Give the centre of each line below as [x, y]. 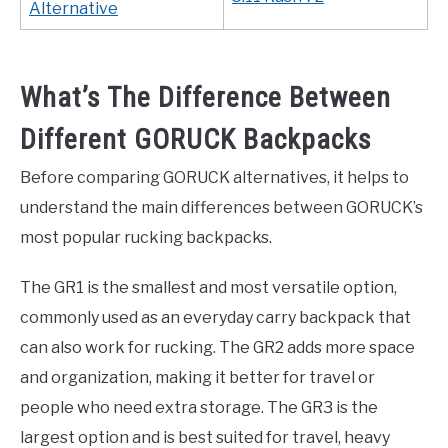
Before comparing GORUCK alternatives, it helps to [214, 178]
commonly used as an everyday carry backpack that [215, 318]
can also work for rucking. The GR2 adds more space [217, 348]
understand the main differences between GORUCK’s [221, 208]
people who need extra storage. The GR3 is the [199, 408]
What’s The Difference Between [205, 98]
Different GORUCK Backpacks [196, 140]
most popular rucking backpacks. [146, 238]
